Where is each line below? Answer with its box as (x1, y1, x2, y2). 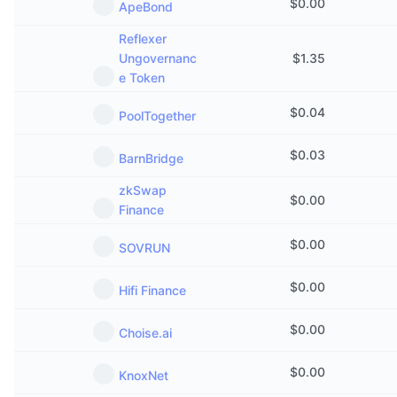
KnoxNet (119, 368, 168, 383)
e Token (119, 70, 165, 85)
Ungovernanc (119, 51, 197, 66)
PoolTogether (119, 108, 196, 123)
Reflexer (119, 31, 167, 46)
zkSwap (119, 183, 167, 198)
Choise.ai (119, 325, 172, 340)
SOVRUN (119, 240, 170, 255)
